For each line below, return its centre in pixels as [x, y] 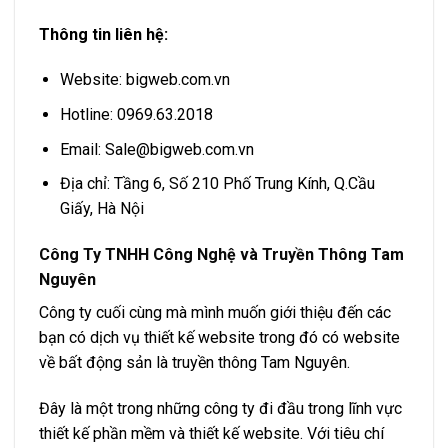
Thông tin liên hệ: [103, 34]
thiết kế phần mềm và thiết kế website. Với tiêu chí [211, 433]
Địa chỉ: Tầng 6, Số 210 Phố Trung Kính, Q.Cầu [217, 184]
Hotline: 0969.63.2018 [136, 115]
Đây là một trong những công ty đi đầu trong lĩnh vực [220, 408]
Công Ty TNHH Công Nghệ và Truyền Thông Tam [221, 255]
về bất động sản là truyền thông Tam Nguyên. [194, 363]
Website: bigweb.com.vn [144, 80]
